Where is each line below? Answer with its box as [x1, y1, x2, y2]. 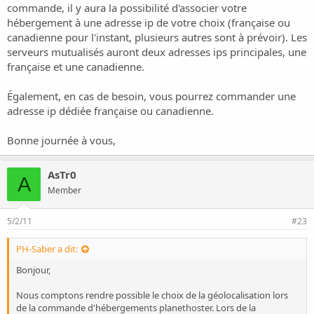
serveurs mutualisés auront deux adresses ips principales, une [7, 45, 306, 59]
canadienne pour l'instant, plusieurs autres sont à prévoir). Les [7, 30, 307, 44]
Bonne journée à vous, [7, 133, 116, 147]
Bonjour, [16, 264, 50, 277]
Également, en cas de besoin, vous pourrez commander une [7, 89, 296, 103]
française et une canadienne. [7, 60, 144, 74]
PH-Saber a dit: [16, 243, 78, 256]
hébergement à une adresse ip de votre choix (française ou [7, 15, 290, 29]
